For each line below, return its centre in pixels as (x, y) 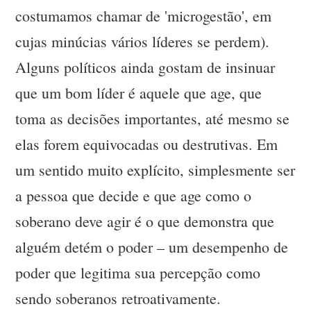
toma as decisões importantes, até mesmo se (153, 119)
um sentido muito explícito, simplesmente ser (155, 170)
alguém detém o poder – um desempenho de (152, 247)
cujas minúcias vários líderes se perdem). (143, 42)
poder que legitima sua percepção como (138, 273)
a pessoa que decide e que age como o (134, 196)
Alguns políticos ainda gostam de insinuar (145, 67)
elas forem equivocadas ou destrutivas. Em (147, 144)
